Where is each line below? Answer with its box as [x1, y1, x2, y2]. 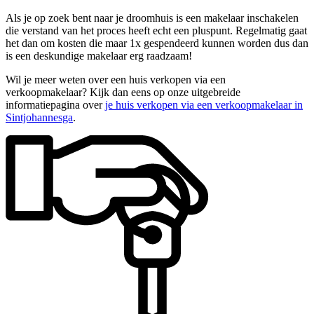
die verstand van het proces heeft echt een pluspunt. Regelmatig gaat [6, 24, 307, 36]
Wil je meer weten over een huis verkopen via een [6, 73, 226, 86]
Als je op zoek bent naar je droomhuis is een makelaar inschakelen [6, 11, 299, 24]
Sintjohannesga [6, 111, 73, 123]
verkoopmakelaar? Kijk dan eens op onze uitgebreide [6, 86, 240, 98]
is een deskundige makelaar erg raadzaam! [6, 49, 192, 62]
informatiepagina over [6, 98, 105, 111]
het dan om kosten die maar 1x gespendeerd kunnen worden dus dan [6, 36, 308, 49]
